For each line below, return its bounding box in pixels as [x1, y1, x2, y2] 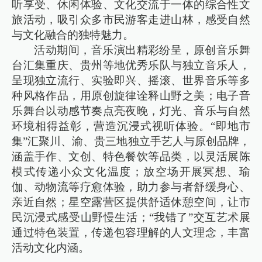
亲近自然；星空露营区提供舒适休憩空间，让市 [12, 195, 250, 208]
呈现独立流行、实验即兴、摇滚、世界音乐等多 [12, 74, 250, 87]
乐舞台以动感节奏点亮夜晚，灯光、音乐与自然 [12, 104, 250, 117]
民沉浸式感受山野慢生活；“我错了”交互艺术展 [12, 211, 250, 223]
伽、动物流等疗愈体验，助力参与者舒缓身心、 [12, 180, 250, 193]
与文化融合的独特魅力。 [12, 28, 135, 41]
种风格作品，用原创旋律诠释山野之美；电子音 [12, 89, 250, 102]
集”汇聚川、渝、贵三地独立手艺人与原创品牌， [12, 135, 250, 147]
